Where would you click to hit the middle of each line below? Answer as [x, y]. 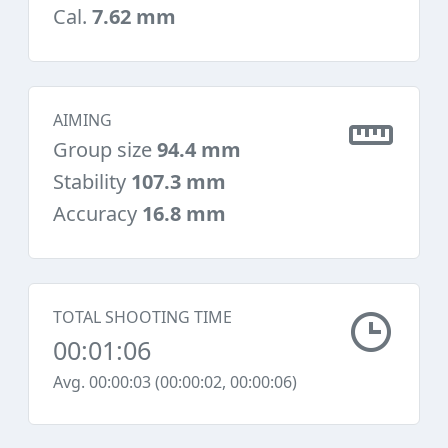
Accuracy [97, 213]
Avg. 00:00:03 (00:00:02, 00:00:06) [175, 382]
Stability [92, 181]
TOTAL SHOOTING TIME [142, 317]
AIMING [82, 120]
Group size [105, 149]
